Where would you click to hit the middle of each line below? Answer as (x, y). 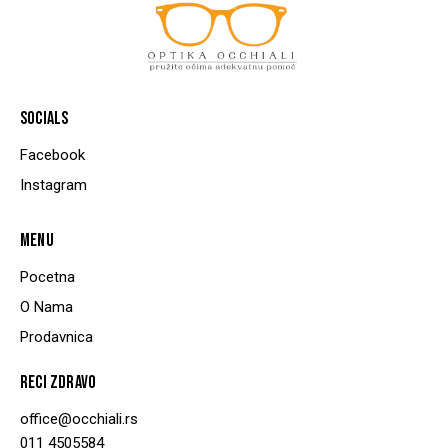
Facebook (52, 155)
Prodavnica (56, 337)
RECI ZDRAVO (58, 383)
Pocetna (47, 277)
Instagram (53, 185)
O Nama (46, 307)
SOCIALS (44, 119)
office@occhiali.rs (79, 419)
